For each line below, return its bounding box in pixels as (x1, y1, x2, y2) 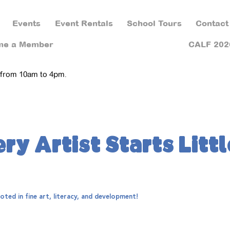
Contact (196, 17, 229, 28)
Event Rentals (54, 17, 113, 28)
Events (12, 17, 41, 28)
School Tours (126, 17, 182, 28)
